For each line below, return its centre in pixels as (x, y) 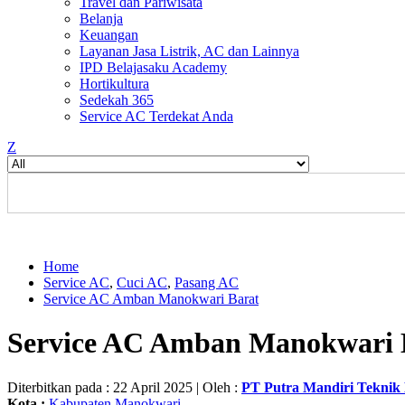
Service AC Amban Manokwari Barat (151, 299)
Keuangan (109, 35)
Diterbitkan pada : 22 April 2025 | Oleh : (124, 387)
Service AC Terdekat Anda (156, 116)
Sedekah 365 (117, 100)
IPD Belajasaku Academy (153, 67)
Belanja (101, 19)
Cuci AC (142, 283)
